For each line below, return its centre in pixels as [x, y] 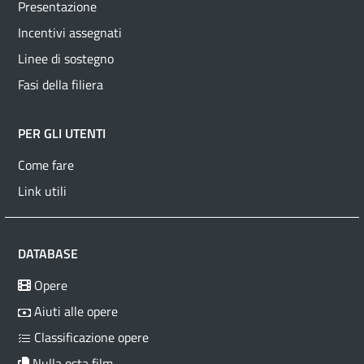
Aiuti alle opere [74, 312]
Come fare [46, 165]
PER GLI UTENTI [62, 134]
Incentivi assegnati [70, 33]
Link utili [42, 191]
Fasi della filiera [61, 85]
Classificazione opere [90, 338]
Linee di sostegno [66, 59]
